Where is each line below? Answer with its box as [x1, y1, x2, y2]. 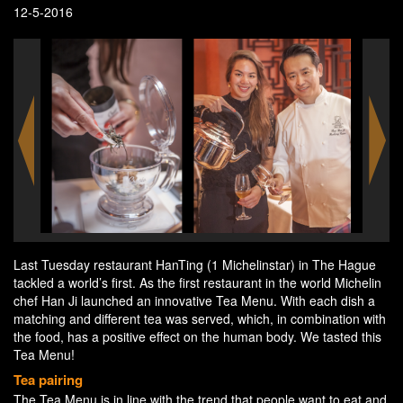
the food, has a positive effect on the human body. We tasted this [13, 327, 381, 346]
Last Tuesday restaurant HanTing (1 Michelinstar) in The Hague [13, 255, 376, 274]
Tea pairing [13, 370, 83, 390]
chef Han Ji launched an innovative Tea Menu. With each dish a [13, 291, 375, 310]
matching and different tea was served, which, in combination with [13, 309, 386, 328]
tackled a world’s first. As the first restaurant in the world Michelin [13, 273, 381, 292]
